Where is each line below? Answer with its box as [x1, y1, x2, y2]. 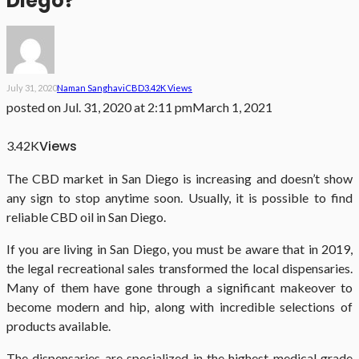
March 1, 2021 [192, 99, 272, 115]
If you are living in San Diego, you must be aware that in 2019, [6, 241, 353, 257]
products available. [6, 318, 111, 334]
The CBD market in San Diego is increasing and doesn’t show [6, 171, 353, 187]
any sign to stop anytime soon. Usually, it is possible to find [6, 190, 353, 206]
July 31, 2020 [6, 83, 57, 94]
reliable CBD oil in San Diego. [6, 209, 166, 225]
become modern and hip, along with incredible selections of [6, 299, 353, 315]
